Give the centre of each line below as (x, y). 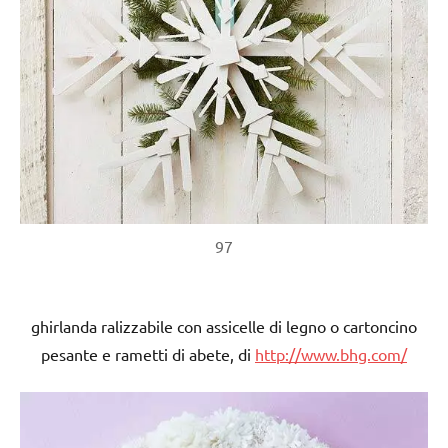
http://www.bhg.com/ (331, 353)
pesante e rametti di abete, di (148, 353)
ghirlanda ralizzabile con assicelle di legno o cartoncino (224, 325)
